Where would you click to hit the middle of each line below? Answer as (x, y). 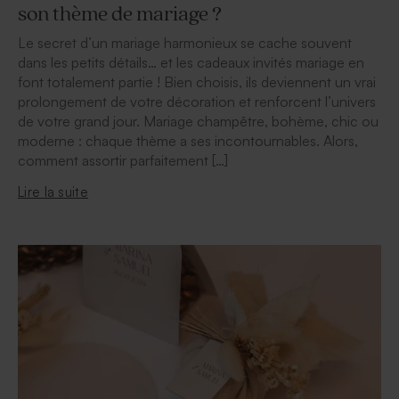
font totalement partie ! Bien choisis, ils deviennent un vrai (197, 81)
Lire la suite (53, 191)
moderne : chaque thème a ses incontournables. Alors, (188, 140)
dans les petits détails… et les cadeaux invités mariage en (191, 62)
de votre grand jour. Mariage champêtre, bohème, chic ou (198, 121)
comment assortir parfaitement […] (123, 160)
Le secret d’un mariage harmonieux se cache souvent (185, 42)
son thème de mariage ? (120, 14)
